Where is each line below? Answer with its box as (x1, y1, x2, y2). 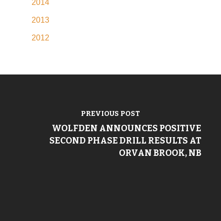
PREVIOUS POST (81, 109, 140, 118)
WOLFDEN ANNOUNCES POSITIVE (51, 123, 201, 134)
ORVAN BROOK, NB (118, 147, 201, 158)
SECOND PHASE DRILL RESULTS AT (49, 135, 201, 146)
